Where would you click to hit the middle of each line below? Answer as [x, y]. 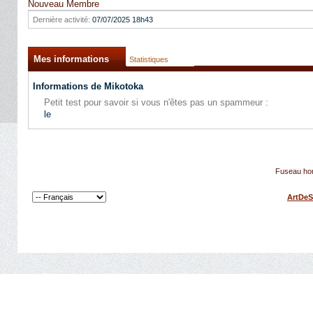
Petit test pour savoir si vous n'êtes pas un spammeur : [156, 102]
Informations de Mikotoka [88, 86]
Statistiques [149, 59]
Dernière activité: [61, 20]
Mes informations [71, 59]
